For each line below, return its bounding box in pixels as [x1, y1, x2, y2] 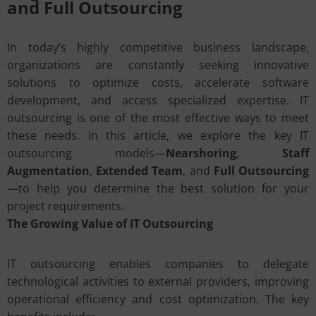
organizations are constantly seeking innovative [7, 57, 309, 73]
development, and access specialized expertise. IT [7, 92, 309, 108]
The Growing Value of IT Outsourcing [7, 216, 213, 231]
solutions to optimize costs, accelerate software [7, 75, 309, 90]
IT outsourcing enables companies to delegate [7, 256, 309, 272]
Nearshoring [166, 145, 236, 161]
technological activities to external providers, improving [7, 274, 309, 289]
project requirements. [7, 198, 124, 214]
